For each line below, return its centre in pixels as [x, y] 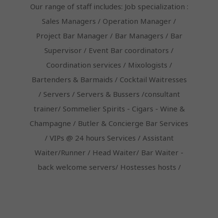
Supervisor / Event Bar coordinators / [109, 50]
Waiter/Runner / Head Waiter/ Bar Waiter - [109, 153]
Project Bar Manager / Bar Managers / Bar [109, 36]
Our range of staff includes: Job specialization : [109, 7]
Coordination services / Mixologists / [109, 65]
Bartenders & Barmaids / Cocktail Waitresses [109, 80]
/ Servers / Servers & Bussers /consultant [109, 94]
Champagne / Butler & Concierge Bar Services [109, 123]
